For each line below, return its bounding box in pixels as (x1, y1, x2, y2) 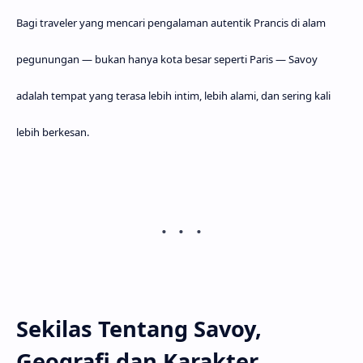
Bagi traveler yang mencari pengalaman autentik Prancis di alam (16, 15, 326, 30)
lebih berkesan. (16, 124, 89, 139)
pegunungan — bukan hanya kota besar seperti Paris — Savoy (16, 51, 318, 66)
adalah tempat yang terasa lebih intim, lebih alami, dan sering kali (16, 88, 331, 103)
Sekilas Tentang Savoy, (16, 313, 262, 344)
